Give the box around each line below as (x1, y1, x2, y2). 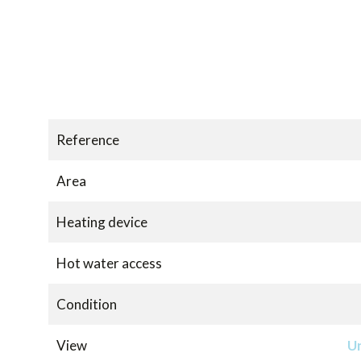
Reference (56, 131, 119, 149)
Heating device (56, 214, 147, 231)
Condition (56, 296, 117, 313)
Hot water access (56, 255, 162, 272)
